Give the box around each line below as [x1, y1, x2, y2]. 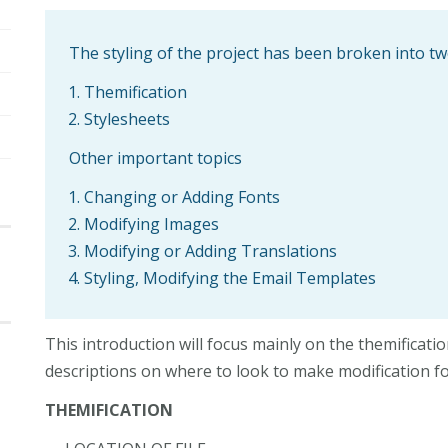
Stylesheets [83, 107, 170, 130]
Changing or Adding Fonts [83, 185, 280, 208]
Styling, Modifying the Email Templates [83, 266, 376, 289]
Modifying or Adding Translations [83, 239, 337, 262]
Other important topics [69, 146, 243, 169]
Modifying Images [83, 212, 219, 235]
